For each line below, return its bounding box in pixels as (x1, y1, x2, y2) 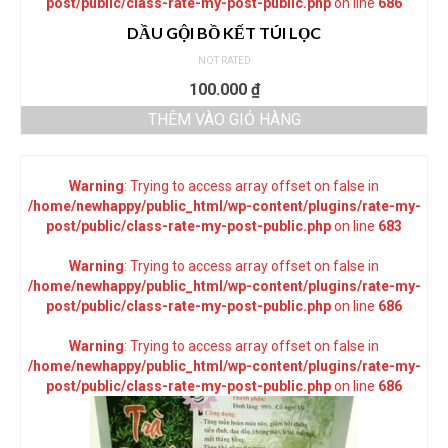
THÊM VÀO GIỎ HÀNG (147, 110, 301, 130)
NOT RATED (197, 55, 251, 67)
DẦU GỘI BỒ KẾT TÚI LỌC (127, 23, 321, 43)
